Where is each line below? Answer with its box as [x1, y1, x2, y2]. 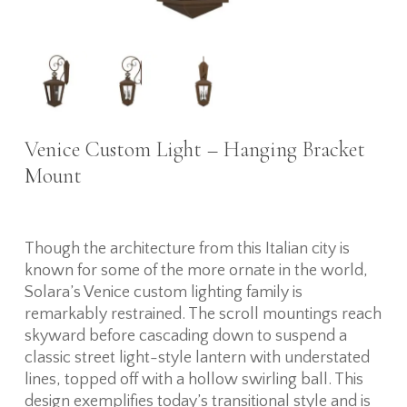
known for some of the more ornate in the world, [24, 261, 368, 280]
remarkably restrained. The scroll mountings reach [24, 304, 382, 323]
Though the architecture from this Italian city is [24, 239, 350, 258]
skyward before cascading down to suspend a [24, 326, 347, 345]
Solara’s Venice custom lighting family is [24, 283, 303, 302]
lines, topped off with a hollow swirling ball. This [24, 370, 363, 389]
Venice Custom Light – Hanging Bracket [24, 135, 365, 163]
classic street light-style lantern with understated [24, 348, 370, 367]
